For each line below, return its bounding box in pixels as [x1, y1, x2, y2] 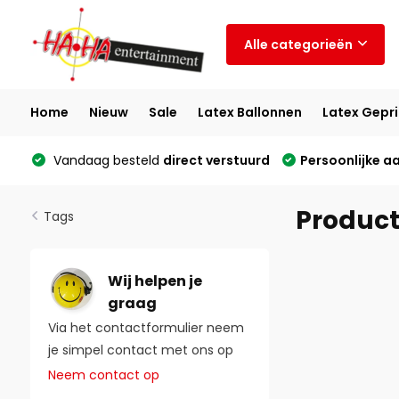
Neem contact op [47, 366, 159, 384]
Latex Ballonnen [197, 103, 302, 121]
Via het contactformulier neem [47, 319, 244, 337]
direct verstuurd [162, 151, 270, 169]
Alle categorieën [243, 35, 353, 53]
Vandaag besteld [49, 151, 163, 169]
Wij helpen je [107, 270, 202, 291]
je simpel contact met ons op [47, 341, 233, 359]
